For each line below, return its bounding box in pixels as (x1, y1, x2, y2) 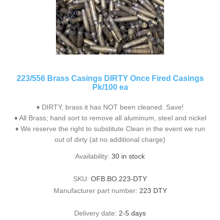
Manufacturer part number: (53, 186, 137, 194)
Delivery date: (74, 209, 117, 217)
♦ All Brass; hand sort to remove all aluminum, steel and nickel (14, 113, 206, 122)
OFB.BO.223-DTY (91, 174, 147, 183)
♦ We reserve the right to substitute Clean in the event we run (15, 124, 205, 133)
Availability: (75, 152, 110, 160)
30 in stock (111, 152, 145, 160)
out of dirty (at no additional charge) (55, 135, 165, 143)
